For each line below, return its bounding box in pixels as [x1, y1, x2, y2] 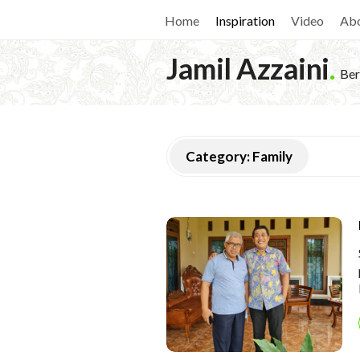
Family [252, 148, 292, 165]
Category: [186, 148, 252, 165]
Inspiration [215, 13, 275, 28]
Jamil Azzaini [166, 51, 329, 86]
